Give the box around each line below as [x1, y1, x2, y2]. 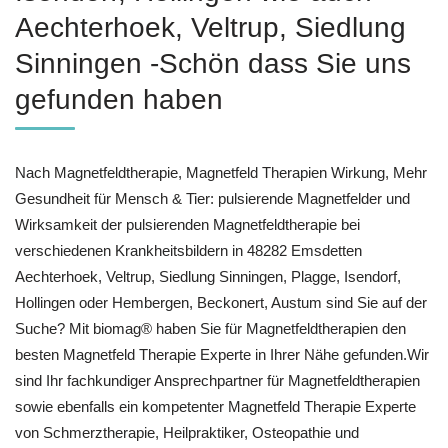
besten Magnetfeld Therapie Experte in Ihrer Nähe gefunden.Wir [15, 346, 429, 364]
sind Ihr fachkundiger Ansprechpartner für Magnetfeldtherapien [15, 372, 420, 390]
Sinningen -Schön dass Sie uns [15, 48, 411, 80]
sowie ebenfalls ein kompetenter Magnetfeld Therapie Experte [15, 398, 416, 416]
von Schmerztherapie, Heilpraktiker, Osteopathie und [15, 424, 359, 442]
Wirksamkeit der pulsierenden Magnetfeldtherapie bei [15, 216, 360, 234]
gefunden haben [15, 84, 223, 116]
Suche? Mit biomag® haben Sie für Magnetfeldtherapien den [15, 320, 406, 338]
